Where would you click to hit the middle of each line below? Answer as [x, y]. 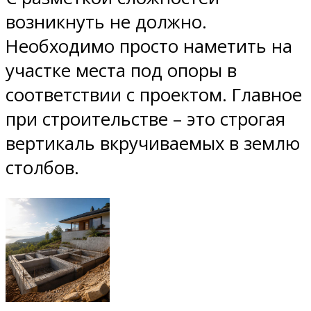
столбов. [42, 168]
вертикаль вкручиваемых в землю [153, 144]
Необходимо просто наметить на [149, 47]
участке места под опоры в [121, 71]
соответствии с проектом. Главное [154, 95]
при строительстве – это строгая [145, 119]
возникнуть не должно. [106, 22]
